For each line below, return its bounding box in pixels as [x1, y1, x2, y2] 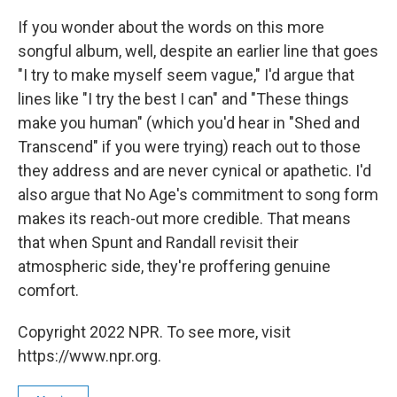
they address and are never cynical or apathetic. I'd [18, 161, 371, 180]
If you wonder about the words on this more [18, 18, 324, 36]
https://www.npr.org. [18, 346, 161, 365]
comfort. [18, 281, 79, 300]
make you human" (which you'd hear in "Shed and [18, 113, 360, 132]
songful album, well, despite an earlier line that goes [18, 42, 378, 60]
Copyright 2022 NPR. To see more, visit [18, 323, 291, 341]
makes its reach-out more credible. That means [18, 209, 351, 228]
